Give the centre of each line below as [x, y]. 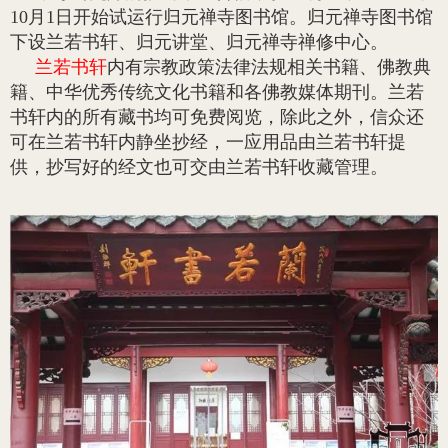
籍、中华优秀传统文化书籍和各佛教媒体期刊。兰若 [217, 92]
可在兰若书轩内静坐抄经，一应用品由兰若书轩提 [208, 142]
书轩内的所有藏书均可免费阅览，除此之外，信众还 [217, 117]
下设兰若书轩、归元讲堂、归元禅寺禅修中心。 [199, 42]
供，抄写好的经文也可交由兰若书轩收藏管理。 [199, 167]
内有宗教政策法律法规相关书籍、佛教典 [269, 67]
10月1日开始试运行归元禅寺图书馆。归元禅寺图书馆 [221, 17]
